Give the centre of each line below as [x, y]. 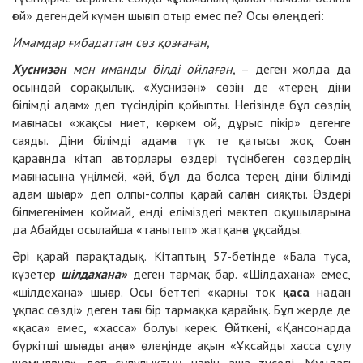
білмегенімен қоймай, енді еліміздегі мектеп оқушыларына [181, 211]
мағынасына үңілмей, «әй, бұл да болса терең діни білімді [181, 175]
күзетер [37, 273]
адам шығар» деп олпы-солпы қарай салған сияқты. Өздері [181, 193]
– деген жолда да [293, 68]
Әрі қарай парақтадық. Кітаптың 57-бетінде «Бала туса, [181, 256]
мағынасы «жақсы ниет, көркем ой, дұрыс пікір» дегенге [181, 122]
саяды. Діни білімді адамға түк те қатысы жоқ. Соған [181, 140]
